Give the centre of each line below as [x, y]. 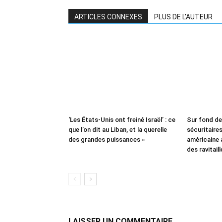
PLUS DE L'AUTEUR [183, 17]
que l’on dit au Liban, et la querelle [118, 130]
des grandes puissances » [107, 139]
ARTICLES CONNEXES [108, 17]
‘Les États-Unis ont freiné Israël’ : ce [122, 120]
